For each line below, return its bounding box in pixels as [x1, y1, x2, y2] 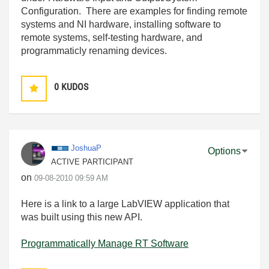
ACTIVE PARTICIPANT [51, 157, 133, 166]
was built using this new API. [21, 211, 142, 222]
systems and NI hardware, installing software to [21, 19, 221, 29]
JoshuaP [71, 143, 101, 153]
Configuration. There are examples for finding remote [21, 5, 247, 16]
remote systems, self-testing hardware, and [21, 32, 202, 43]
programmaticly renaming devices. [21, 45, 167, 56]
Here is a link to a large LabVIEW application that [21, 198, 229, 209]
